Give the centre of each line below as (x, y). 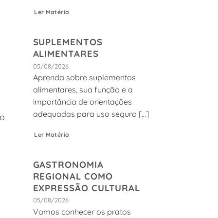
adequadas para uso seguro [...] (91, 114)
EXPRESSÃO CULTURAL (87, 188)
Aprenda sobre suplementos (84, 78)
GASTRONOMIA (68, 164)
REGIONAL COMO (73, 176)
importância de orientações (82, 102)
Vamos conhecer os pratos (82, 211)
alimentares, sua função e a (83, 90)
